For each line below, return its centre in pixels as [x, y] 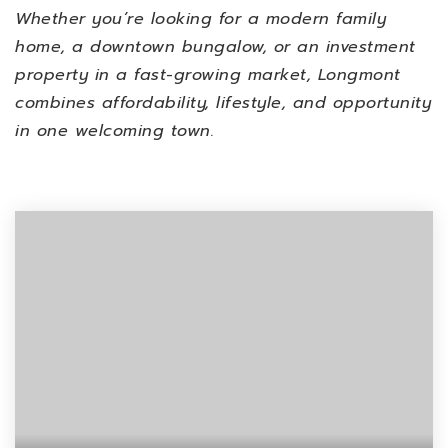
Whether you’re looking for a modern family [200, 19]
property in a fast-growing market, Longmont [208, 75]
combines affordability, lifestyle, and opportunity [223, 103]
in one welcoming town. [114, 131]
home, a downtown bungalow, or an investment [215, 47]
